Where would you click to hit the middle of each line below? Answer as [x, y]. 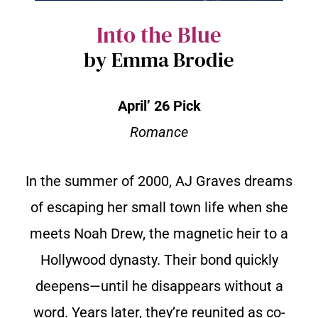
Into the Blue [159, 35]
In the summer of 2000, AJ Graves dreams [159, 181]
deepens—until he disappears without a [159, 286]
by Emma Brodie [159, 60]
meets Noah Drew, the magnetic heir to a [159, 234]
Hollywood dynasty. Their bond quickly [159, 260]
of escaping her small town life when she [159, 208]
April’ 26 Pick [159, 106]
